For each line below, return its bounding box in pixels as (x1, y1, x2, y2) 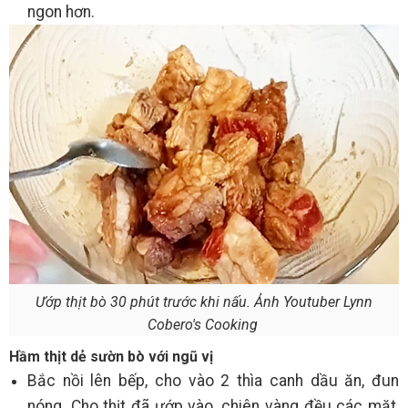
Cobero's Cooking (147, 315, 261, 333)
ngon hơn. (27, 2, 98, 21)
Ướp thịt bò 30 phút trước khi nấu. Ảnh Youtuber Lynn (36, 292, 372, 311)
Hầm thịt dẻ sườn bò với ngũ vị (9, 347, 213, 365)
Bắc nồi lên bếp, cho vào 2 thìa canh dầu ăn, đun (27, 371, 399, 390)
